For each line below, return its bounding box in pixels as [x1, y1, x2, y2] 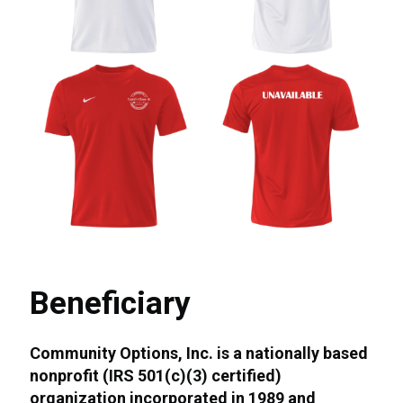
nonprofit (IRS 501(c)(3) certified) [30, 366, 282, 386]
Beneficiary [30, 285, 192, 323]
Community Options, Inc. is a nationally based [30, 344, 369, 363]
